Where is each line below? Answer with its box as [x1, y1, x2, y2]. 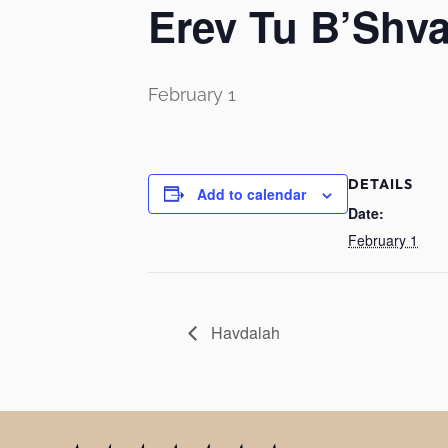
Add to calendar [197, 183, 306, 204]
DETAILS [348, 174, 413, 193]
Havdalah [207, 320, 280, 344]
